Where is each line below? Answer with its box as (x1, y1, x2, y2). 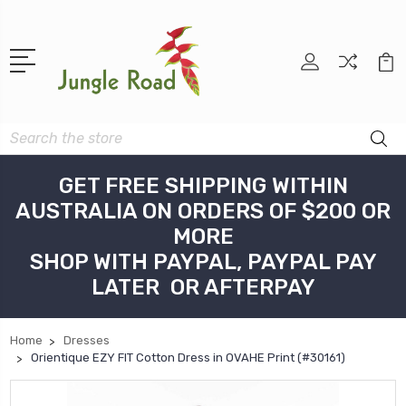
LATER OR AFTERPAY (91, 275, 315, 301)
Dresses (63, 333, 110, 348)
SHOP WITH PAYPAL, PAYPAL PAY (29, 249, 377, 275)
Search (10, 125, 52, 141)
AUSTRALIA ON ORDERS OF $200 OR (15, 198, 391, 225)
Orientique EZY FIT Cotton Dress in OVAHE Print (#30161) (31, 351, 345, 365)
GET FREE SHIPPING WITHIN (58, 173, 348, 199)
